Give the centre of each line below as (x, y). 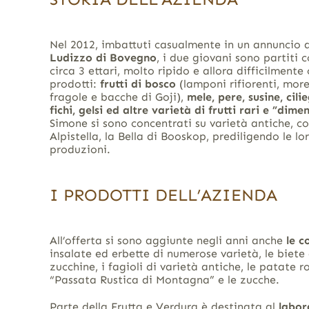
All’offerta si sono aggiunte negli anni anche (168, 240)
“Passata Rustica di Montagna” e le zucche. (164, 279)
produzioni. (80, 149)
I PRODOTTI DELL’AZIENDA (163, 195)
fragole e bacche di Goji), (118, 97)
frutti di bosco (138, 83)
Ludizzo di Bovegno (103, 57)
